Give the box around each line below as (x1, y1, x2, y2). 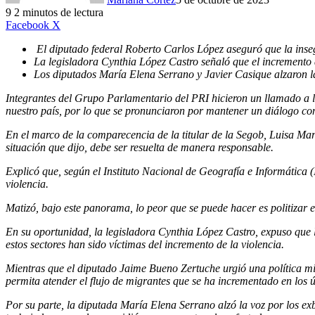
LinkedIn (60, 18, 101, 31)
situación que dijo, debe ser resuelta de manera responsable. (6, 141, 274, 154)
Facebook (6, 19, 49, 32)
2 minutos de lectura (14, 6, 103, 19)
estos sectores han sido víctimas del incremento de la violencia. (6, 238, 284, 251)
